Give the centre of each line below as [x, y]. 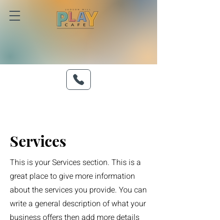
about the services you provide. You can [78, 190]
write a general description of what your [78, 204]
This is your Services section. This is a [75, 163]
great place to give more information [72, 176]
